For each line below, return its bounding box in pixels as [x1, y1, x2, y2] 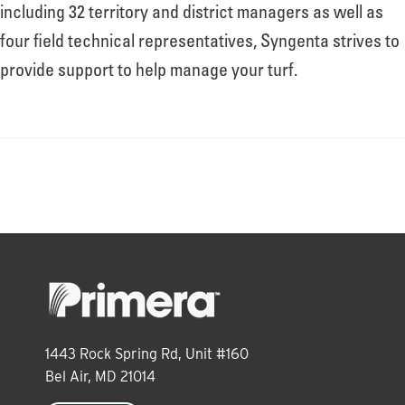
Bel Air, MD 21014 [45, 367, 155, 385]
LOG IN [167, 297, 238, 325]
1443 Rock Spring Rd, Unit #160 [45, 344, 249, 363]
